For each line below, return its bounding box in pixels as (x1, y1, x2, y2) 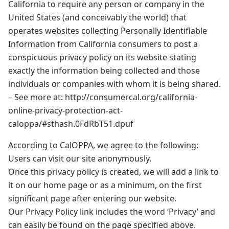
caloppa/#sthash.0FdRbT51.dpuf (8, 118, 133, 129)
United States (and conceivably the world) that (8, 12, 187, 23)
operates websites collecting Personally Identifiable (8, 25, 207, 36)
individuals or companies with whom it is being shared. (8, 78, 221, 89)
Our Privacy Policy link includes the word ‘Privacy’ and (8, 206, 215, 217)
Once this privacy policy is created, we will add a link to (8, 166, 219, 177)
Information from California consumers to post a (8, 38, 198, 50)
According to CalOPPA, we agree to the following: (8, 140, 198, 151)
